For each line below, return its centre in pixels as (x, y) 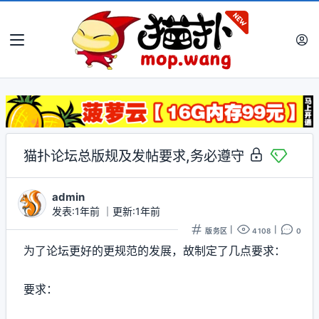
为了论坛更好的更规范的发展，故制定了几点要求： (155, 250)
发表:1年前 (77, 211)
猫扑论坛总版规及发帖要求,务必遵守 (136, 156)
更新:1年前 (136, 211)
